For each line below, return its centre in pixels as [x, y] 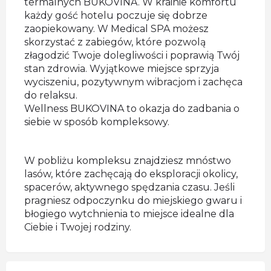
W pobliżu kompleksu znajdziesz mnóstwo [128, 161]
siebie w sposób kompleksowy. [97, 122]
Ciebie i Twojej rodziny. [78, 227]
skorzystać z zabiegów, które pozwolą [115, 42]
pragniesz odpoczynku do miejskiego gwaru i [133, 201]
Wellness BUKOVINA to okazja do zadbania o [132, 109]
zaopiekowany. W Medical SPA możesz [116, 29]
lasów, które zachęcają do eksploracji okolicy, [131, 174]
